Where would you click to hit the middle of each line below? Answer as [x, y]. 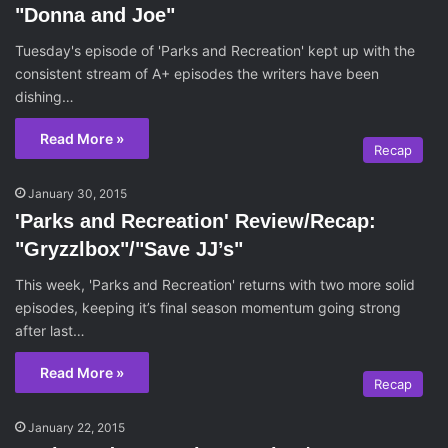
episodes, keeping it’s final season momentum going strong [208, 307]
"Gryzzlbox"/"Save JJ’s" [129, 249]
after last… [50, 330]
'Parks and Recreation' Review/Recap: [195, 221]
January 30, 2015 [77, 193]
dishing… [44, 96]
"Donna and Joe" [95, 15]
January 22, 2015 [76, 427]
